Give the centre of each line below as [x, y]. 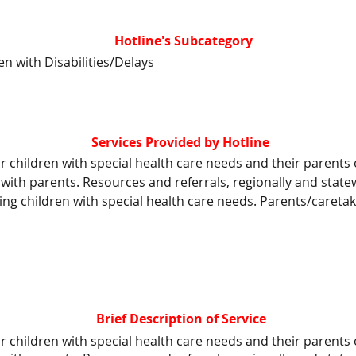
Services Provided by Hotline [180, 142]
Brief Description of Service [181, 319]
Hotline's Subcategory [183, 41]
